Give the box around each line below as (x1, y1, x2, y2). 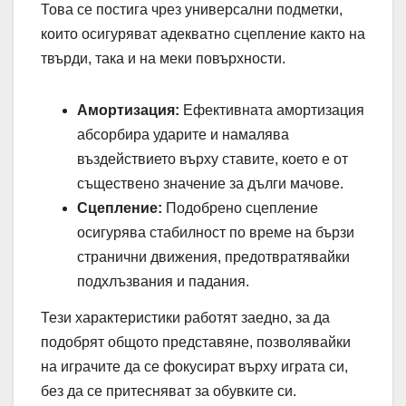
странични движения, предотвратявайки (77, 249, 350, 266)
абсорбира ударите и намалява (77, 127, 289, 143)
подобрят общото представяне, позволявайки (41, 334, 351, 351)
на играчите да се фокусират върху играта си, (41, 359, 348, 375)
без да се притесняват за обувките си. (41, 383, 296, 400)
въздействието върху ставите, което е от (77, 151, 348, 168)
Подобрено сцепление (162, 200, 318, 217)
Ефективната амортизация (179, 102, 364, 119)
